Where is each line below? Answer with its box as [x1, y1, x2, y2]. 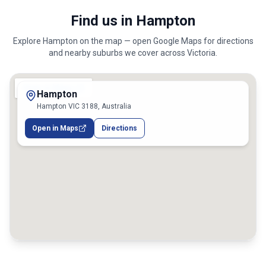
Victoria [187, 48, 216, 58]
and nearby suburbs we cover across [49, 48, 187, 58]
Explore [12, 36, 43, 46]
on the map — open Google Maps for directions [77, 36, 254, 46]
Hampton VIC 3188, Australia [37, 102, 131, 110]
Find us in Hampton [71, 12, 195, 29]
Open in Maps [32, 124, 78, 132]
